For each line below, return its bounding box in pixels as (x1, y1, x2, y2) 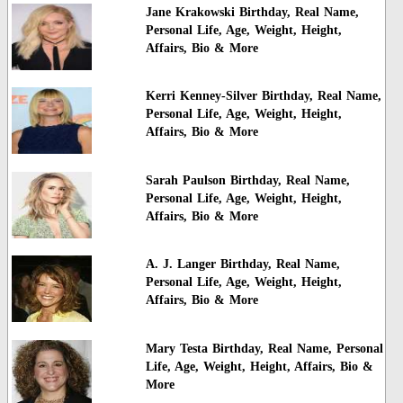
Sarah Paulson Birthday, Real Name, (145, 173, 350, 187)
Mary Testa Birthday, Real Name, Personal (145, 341, 383, 355)
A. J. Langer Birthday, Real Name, (145, 257, 340, 272)
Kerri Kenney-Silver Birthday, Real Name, (145, 89, 381, 103)
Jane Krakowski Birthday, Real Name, (145, 5, 359, 20)
